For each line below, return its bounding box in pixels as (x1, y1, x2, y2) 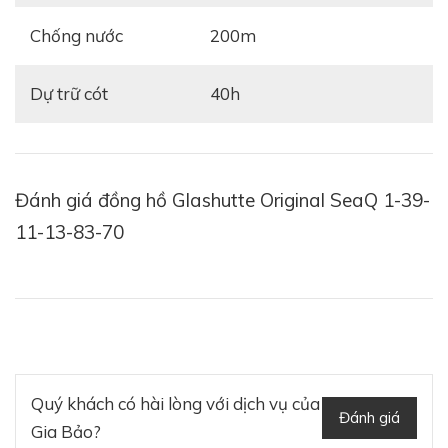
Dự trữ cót (43, 82, 108, 104)
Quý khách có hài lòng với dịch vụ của (31, 392, 320, 414)
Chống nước (41, 24, 123, 46)
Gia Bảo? (31, 420, 101, 442)
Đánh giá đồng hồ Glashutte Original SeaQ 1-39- (15, 187, 430, 212)
